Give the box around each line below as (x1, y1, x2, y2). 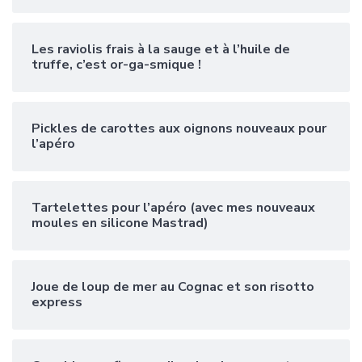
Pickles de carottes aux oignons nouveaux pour (32, 119, 326, 137)
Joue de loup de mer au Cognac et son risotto (32, 277, 314, 296)
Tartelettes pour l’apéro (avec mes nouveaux (32, 198, 315, 217)
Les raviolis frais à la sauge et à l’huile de (32, 40, 290, 58)
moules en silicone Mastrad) (32, 213, 208, 232)
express (32, 293, 82, 311)
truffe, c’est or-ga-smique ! (32, 55, 201, 74)
